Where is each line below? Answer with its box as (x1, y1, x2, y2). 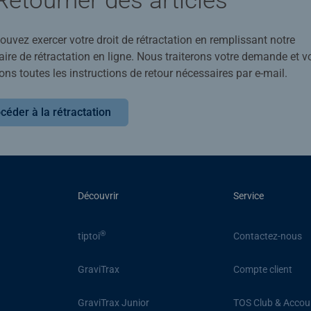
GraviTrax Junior (78, 297, 150, 309)
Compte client (233, 264, 292, 276)
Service (233, 190, 264, 201)
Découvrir (78, 190, 119, 201)
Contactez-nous (233, 230, 302, 242)
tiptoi (78, 230, 101, 242)
